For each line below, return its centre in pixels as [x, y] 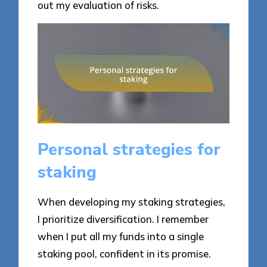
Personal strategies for [129, 150]
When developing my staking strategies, [132, 201]
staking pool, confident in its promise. [125, 253]
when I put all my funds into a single [121, 236]
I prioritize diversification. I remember [123, 219]
